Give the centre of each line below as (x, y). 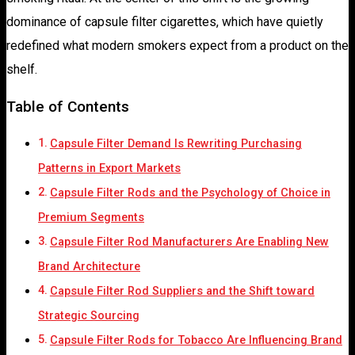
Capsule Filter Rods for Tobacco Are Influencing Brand (196, 340)
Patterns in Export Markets (109, 168)
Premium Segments (91, 217)
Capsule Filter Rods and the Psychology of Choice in (190, 193)
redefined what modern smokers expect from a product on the (177, 45)
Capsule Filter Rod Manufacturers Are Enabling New (189, 242)
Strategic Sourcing (89, 315)
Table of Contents (68, 106)
